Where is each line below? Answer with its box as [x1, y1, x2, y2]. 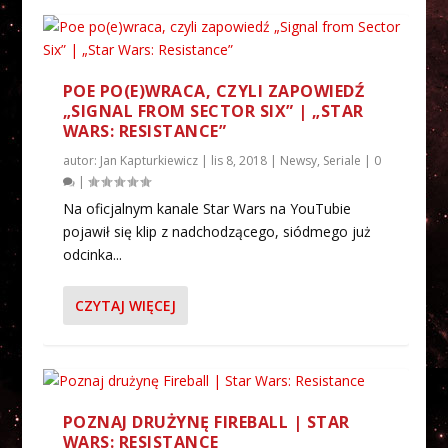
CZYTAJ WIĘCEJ [74, 295, 176, 315]
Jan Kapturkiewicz [99, 151, 198, 169]
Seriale [322, 151, 361, 169]
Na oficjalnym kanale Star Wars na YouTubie [62, 198, 351, 218]
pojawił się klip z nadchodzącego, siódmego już [62, 221, 371, 241]
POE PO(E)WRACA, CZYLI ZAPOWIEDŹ [62, 79, 365, 102]
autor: [62, 151, 100, 169]
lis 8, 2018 [210, 151, 267, 169]
